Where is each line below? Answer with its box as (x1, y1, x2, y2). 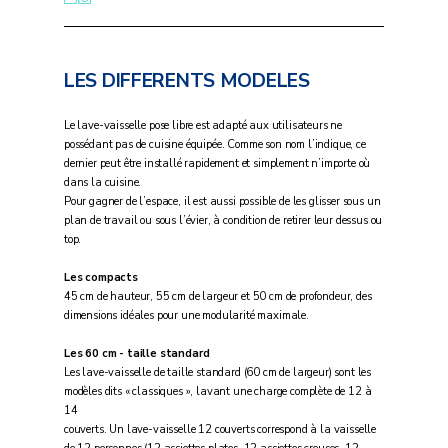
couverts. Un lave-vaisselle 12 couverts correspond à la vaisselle (63, 422, 377, 438)
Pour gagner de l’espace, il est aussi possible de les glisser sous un (63, 194, 381, 210)
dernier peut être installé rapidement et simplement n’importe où (63, 156, 371, 172)
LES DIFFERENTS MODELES (63, 68, 310, 95)
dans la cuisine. (63, 175, 142, 191)
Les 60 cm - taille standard (63, 346, 210, 362)
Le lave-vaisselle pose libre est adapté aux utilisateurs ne (63, 118, 343, 134)
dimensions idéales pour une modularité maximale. (63, 308, 309, 324)
